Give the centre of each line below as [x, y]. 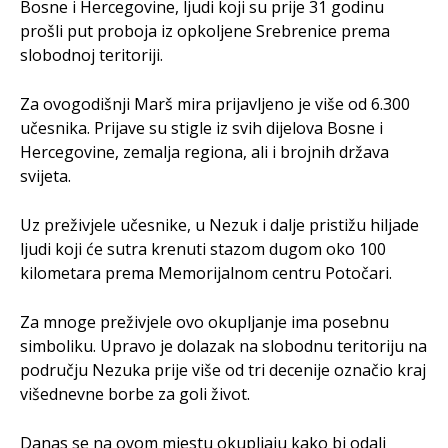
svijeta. [45, 175]
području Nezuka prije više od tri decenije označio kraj [223, 369]
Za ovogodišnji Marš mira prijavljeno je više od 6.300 [215, 103]
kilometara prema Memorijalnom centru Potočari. [206, 272]
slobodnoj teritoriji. [91, 54]
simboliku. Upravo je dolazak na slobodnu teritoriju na [223, 345]
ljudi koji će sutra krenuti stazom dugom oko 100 [203, 248]
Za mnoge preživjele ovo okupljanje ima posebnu [204, 321]
